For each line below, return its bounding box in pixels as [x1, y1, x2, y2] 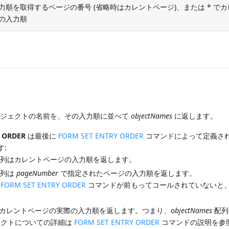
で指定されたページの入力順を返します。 [58, 168, 197, 178]
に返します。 [172, 110, 218, 121]
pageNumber [16, 168, 59, 178]
